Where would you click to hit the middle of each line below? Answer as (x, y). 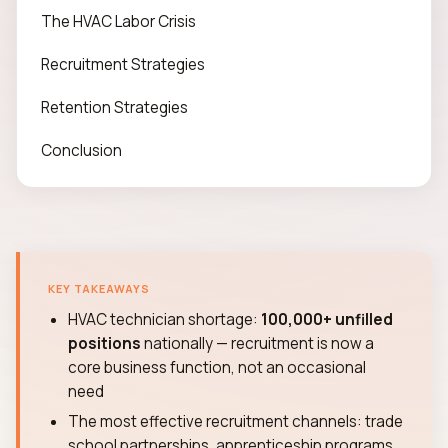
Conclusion (81, 150)
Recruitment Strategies (123, 64)
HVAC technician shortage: (164, 319)
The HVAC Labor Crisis (118, 21)
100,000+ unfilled (327, 319)
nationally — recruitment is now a (257, 343)
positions (104, 343)
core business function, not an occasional (217, 367)
